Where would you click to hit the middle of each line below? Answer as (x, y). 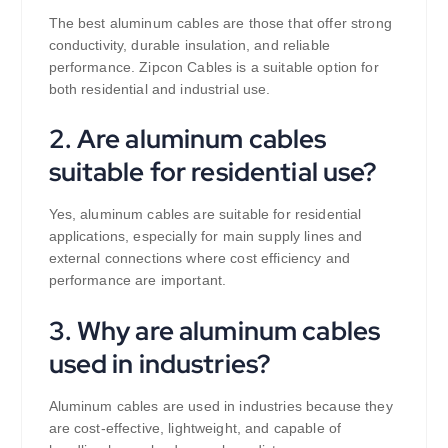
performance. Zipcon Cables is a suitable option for (213, 66)
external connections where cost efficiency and (199, 258)
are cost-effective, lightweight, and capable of (195, 428)
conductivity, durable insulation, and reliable (189, 44)
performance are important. (137, 280)
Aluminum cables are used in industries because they (220, 406)
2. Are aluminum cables (187, 139)
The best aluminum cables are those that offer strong (220, 22)
